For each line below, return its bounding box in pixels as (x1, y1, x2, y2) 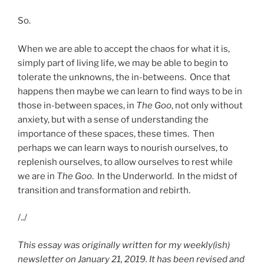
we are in (18, 170, 57, 181)
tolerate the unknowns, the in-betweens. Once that (18, 71, 230, 82)
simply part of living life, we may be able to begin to (18, 57, 228, 68)
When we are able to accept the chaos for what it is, (18, 43, 230, 54)
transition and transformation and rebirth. (18, 184, 190, 196)
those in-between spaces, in (18, 100, 136, 111)
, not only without (171, 100, 243, 111)
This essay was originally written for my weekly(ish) (18, 239, 230, 250)
